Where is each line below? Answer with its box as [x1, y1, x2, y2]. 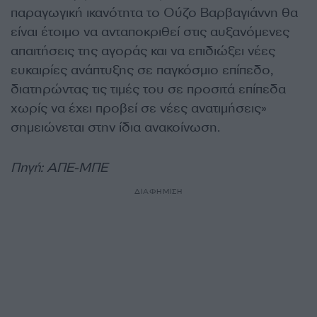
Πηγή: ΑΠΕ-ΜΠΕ [11, 158, 108, 176]
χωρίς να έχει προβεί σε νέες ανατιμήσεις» [11, 99, 267, 117]
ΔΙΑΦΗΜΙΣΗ [134, 186, 183, 196]
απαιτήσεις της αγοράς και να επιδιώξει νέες [11, 42, 275, 59]
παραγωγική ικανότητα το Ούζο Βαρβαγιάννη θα [11, 4, 298, 21]
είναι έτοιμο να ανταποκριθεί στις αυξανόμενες [11, 23, 289, 40]
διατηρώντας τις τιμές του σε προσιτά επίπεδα [11, 80, 286, 98]
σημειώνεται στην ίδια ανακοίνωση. [11, 118, 220, 136]
